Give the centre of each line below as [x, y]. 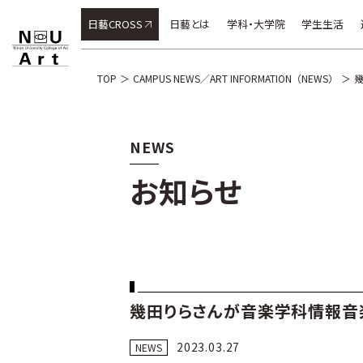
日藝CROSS [115, 24]
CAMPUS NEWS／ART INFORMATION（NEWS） [235, 78]
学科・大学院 [256, 24]
